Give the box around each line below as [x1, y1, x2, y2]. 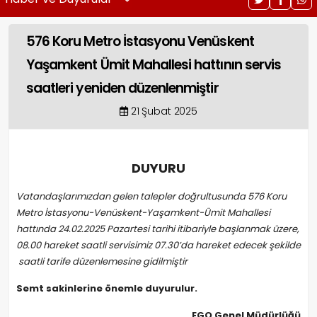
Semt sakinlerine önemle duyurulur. [16, 282, 197, 295]
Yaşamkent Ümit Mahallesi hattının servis [26, 55, 281, 74]
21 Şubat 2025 [130, 104, 197, 118]
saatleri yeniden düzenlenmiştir [26, 79, 219, 98]
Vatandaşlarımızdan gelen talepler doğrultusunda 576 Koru [16, 190, 287, 203]
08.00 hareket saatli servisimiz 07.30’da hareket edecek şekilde [16, 238, 301, 252]
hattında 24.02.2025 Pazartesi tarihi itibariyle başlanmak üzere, [16, 222, 299, 236]
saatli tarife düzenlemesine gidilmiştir [16, 255, 188, 268]
